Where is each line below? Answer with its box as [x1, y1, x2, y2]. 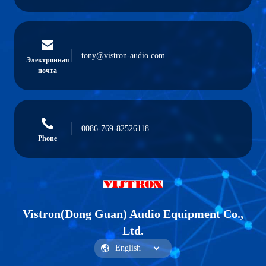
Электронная [26, 56, 69, 64]
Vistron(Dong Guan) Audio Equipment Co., [23, 207, 243, 220]
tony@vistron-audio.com [81, 51, 165, 60]
